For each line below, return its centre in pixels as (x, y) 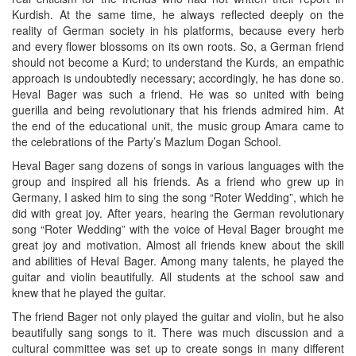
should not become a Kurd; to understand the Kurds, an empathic (178, 62)
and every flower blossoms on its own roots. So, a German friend (178, 46)
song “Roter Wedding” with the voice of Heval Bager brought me (178, 229)
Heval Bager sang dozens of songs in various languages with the (178, 166)
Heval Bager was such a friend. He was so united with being (178, 94)
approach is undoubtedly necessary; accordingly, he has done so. (178, 78)
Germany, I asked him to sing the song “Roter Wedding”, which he (178, 197)
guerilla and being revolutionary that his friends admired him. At (178, 110)
